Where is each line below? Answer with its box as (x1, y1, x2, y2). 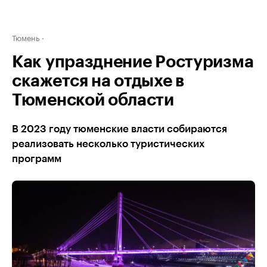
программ (12, 154, 61, 164)
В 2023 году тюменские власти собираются (12, 124, 227, 134)
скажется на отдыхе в (12, 73, 184, 89)
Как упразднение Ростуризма (12, 54, 254, 70)
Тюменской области (12, 92, 174, 108)
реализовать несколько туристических (12, 139, 204, 149)
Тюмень (12, 31, 39, 43)
